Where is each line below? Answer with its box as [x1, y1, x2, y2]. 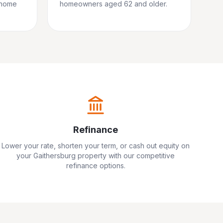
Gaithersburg [33, 151, 76, 160]
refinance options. [66, 161, 125, 170]
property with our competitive [76, 151, 175, 160]
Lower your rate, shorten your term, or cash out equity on [1, 141, 190, 150]
